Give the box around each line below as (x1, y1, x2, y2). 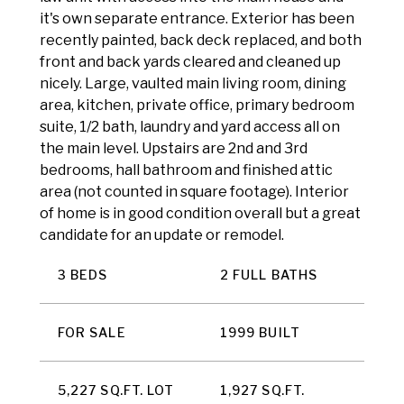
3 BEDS (58, 267, 108, 282)
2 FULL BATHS (220, 267, 317, 282)
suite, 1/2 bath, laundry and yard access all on (40, 118, 340, 135)
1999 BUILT (220, 325, 300, 340)
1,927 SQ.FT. (220, 382, 305, 398)
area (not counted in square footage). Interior (40, 183, 349, 200)
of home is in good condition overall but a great (40, 205, 361, 222)
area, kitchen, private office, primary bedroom (40, 96, 354, 114)
